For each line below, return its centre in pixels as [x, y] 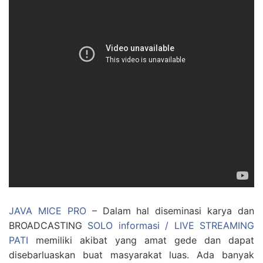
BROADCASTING [48, 226]
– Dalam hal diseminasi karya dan [170, 211]
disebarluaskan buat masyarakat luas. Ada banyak [131, 255]
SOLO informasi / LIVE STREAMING [171, 226]
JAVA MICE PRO [48, 211]
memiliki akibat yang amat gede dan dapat [141, 240]
